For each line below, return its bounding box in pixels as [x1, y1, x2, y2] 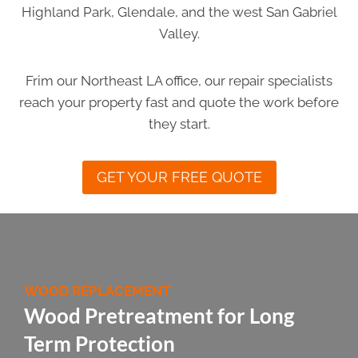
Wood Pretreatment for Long [24, 302, 294, 328]
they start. [148, 115, 210, 132]
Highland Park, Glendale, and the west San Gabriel [21, 3, 337, 20]
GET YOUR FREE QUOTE [96, 168, 262, 185]
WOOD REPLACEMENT [24, 282, 171, 299]
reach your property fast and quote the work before [19, 93, 339, 110]
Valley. [158, 25, 200, 42]
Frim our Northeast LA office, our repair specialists [26, 72, 332, 89]
